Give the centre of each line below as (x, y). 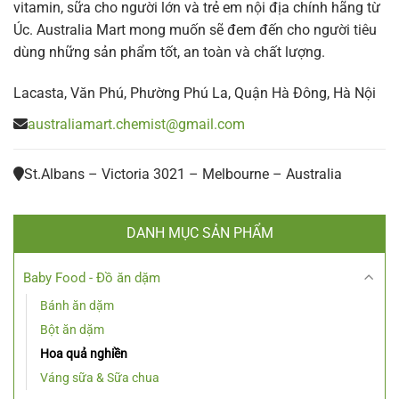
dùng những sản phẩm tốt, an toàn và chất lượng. (169, 53)
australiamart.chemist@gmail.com (136, 124)
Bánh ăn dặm (77, 306)
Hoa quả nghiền (84, 354)
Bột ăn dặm (72, 330)
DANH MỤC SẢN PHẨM (199, 233)
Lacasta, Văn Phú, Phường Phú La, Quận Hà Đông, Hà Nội (195, 94)
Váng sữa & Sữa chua (100, 378)
